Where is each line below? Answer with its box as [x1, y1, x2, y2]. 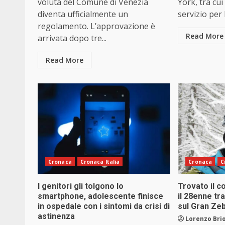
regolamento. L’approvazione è [38, 21, 155, 32]
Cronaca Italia [80, 158, 120, 166]
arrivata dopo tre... [38, 33, 106, 44]
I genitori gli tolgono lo [38, 181, 124, 191]
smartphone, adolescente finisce [38, 191, 163, 201]
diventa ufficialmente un [38, 9, 128, 20]
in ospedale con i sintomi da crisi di [38, 201, 170, 211]
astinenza [38, 211, 75, 221]
